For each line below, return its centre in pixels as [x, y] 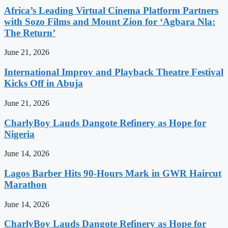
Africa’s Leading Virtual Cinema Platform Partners [111, 10]
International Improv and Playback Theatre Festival [114, 72]
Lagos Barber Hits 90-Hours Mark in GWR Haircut [113, 173]
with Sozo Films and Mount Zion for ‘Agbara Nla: [110, 21]
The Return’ [30, 33]
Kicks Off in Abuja [44, 83]
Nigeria [19, 134]
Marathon [25, 184]
